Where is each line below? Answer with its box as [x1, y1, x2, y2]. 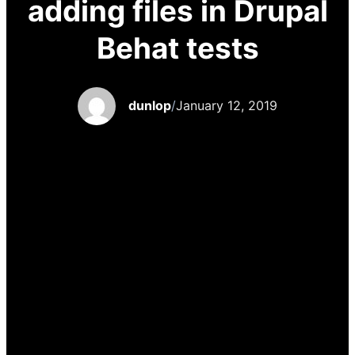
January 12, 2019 [176, 97, 277, 113]
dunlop [128, 97, 171, 113]
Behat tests [96, 30, 259, 66]
